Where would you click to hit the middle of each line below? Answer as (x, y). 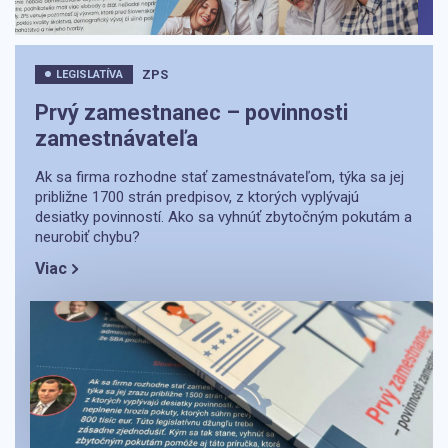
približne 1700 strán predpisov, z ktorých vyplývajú (197, 196)
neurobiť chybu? (87, 236)
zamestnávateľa (116, 138)
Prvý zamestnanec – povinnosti (191, 112)
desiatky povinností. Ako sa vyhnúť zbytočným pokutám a (223, 216)
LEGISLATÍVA (89, 74)
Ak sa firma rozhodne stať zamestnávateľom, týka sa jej (219, 176)
